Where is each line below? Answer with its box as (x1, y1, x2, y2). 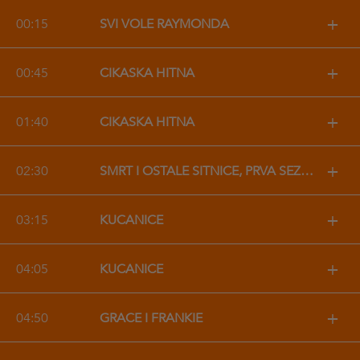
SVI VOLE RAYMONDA (99, 15, 229, 33)
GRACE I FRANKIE (99, 309, 202, 327)
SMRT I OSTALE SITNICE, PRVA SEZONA (300, 162, 313, 180)
